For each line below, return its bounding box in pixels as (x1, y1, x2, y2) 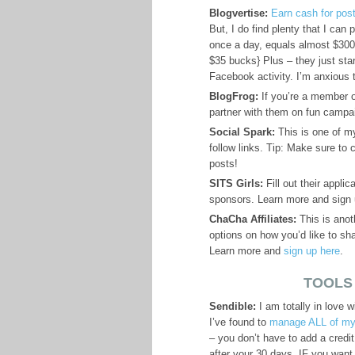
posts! (209, 158, 238, 170)
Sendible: (209, 300, 256, 312)
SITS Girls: (209, 177, 263, 189)
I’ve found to (209, 316, 269, 328)
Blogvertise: (209, 7, 268, 19)
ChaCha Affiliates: (209, 213, 296, 225)
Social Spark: (209, 126, 275, 138)
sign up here (284, 245, 340, 257)
